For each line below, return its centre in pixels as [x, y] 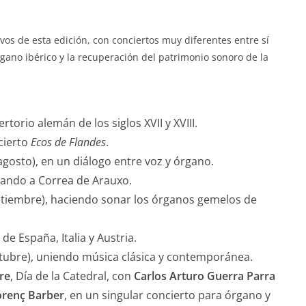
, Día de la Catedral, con [72, 276]
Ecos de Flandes [68, 142]
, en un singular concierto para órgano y [167, 295]
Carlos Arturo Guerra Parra [205, 276]
